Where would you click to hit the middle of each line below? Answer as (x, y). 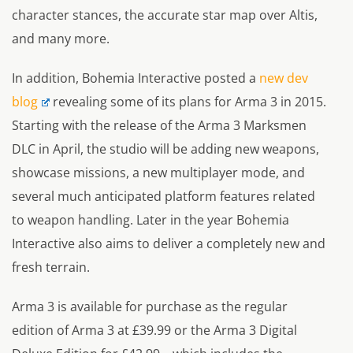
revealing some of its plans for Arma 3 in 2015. (188, 102)
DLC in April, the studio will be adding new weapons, (165, 149)
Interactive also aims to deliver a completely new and (169, 244)
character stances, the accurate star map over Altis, (165, 15)
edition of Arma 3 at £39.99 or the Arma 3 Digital (154, 331)
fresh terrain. (51, 268)
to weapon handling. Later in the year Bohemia (150, 220)
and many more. (61, 39)
